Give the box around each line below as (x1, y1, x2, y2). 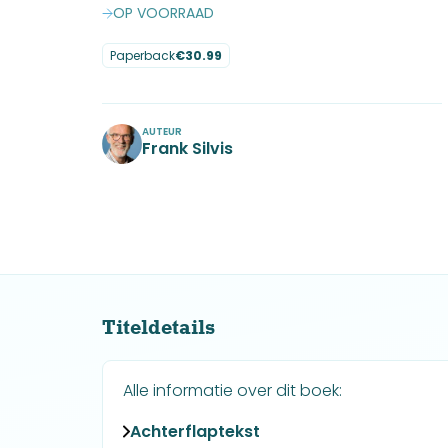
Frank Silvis (142, 137, 233, 160)
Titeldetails (102, 315, 215, 339)
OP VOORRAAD (113, 3, 214, 23)
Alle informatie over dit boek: (123, 379, 342, 402)
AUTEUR (142, 124, 182, 139)
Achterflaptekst (130, 420, 260, 443)
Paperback (110, 47, 175, 64)
